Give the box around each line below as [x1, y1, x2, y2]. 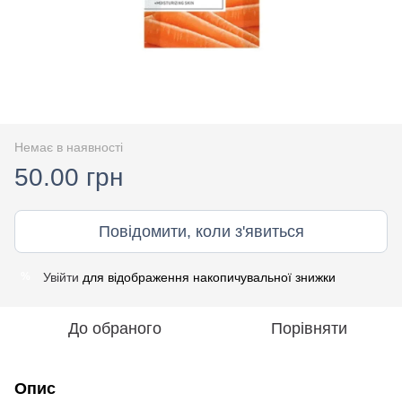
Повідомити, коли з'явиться [98, 222, 304, 240]
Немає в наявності [14, 139, 123, 154]
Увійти [43, 269, 79, 284]
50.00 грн [14, 162, 123, 191]
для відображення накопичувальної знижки [79, 269, 336, 284]
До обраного [68, 319, 162, 337]
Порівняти [270, 319, 347, 337]
